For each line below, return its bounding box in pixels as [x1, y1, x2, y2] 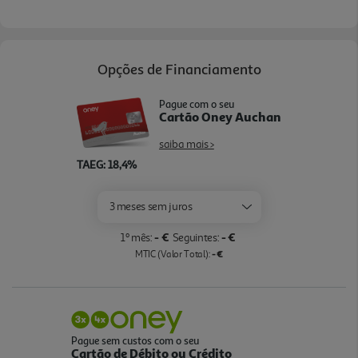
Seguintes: [172, 230, 220, 245]
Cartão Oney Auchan [159, 108, 281, 125]
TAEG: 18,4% [77, 157, 137, 171]
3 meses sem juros [109, 199, 193, 213]
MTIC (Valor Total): [134, 248, 210, 261]
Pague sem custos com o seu [71, 333, 199, 347]
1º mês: [121, 230, 153, 245]
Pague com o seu [159, 97, 234, 110]
